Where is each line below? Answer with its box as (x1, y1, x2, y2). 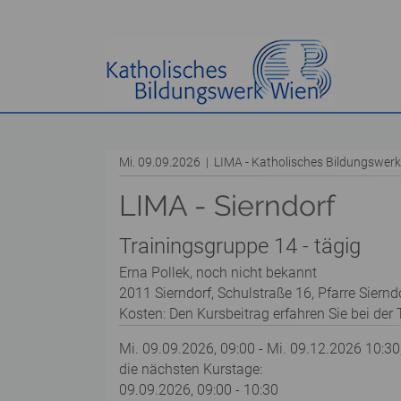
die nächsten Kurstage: (119, 361, 262, 378)
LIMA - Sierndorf (119, 189, 336, 222)
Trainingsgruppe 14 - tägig (119, 234, 361, 259)
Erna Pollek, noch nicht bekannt (119, 264, 317, 281)
